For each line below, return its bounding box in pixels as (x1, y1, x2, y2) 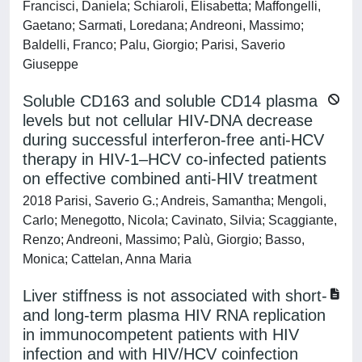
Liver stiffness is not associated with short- (23, 287, 327, 305)
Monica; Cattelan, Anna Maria (23, 252, 192, 266)
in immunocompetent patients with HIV (23, 326, 299, 343)
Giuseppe (23, 57, 78, 71)
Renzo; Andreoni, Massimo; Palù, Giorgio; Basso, (23, 233, 305, 246)
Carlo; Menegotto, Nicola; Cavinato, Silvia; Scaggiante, (23, 213, 337, 227)
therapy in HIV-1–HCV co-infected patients (23, 150, 326, 168)
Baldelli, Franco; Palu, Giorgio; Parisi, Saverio (23, 38, 285, 52)
